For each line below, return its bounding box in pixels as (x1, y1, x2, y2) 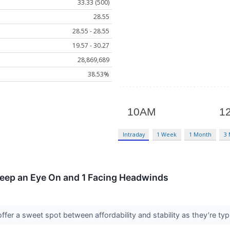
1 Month (189, 130, 212, 139)
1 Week (157, 130, 177, 139)
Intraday (122, 130, 145, 139)
